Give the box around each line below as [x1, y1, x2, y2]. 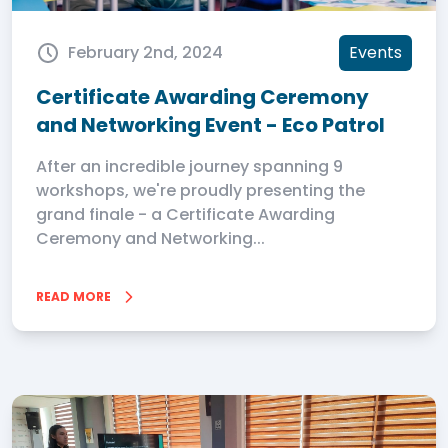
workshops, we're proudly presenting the [36, 179, 365, 202]
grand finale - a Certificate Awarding [36, 203, 335, 226]
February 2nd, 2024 [68, 41, 223, 64]
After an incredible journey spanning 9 [36, 155, 343, 178]
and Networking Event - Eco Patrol [36, 111, 385, 139]
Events [349, 41, 402, 64]
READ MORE [36, 288, 111, 305]
